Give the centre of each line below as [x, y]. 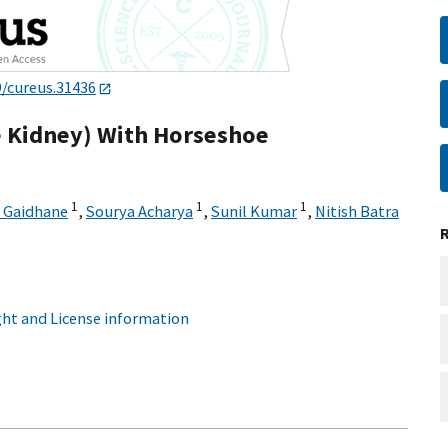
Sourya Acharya [139, 211]
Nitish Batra [357, 211]
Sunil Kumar [254, 211]
